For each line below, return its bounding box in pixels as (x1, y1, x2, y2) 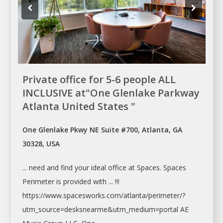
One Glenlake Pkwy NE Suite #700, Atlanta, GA (22, 125, 182, 135)
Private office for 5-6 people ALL (22, 73, 176, 87)
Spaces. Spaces (137, 163, 186, 173)
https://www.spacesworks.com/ (22, 191, 123, 201)
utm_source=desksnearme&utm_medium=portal (22, 205, 178, 215)
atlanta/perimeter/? (123, 191, 185, 201)
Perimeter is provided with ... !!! (22, 177, 119, 187)
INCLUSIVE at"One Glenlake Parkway (22, 86, 200, 100)
